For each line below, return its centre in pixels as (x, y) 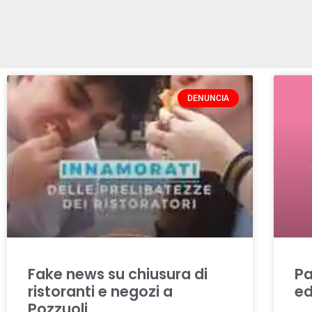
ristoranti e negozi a (100, 292)
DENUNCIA (208, 99)
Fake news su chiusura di (118, 274)
